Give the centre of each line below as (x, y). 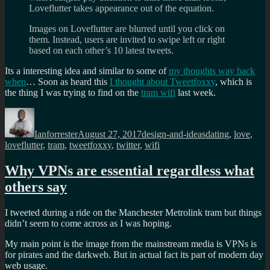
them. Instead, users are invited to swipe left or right (127, 40)
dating (217, 134)
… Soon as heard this (68, 82)
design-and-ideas (174, 134)
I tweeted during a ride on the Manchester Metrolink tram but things (133, 213)
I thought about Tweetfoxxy (162, 82)
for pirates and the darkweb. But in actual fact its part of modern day (134, 255)
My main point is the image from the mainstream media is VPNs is (131, 244)
